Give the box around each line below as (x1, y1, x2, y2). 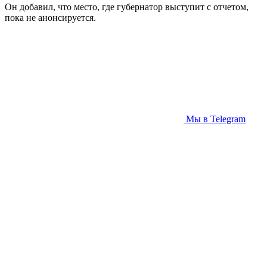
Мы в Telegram (186, 114, 246, 124)
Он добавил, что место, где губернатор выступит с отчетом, (5, 2, 249, 12)
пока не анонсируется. (5, 13, 98, 23)
